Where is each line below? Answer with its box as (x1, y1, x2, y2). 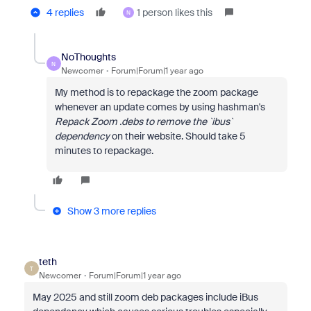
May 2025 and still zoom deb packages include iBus (32, 291, 258, 303)
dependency (54, 130, 112, 142)
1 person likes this (136, 6, 212, 19)
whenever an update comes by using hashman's (54, 101, 265, 113)
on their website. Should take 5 (111, 130, 246, 142)
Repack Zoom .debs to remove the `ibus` (54, 115, 233, 128)
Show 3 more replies (67, 205, 156, 217)
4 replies (46, 6, 84, 19)
